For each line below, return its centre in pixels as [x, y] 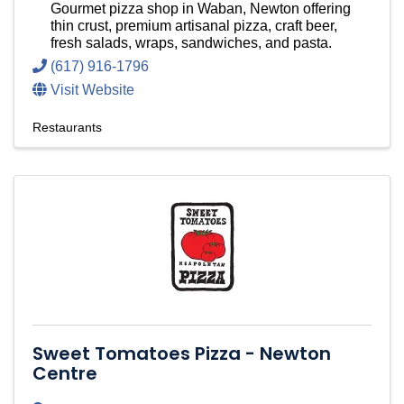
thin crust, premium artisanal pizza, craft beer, [194, 26]
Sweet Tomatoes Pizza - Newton [182, 354]
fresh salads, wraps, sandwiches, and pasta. [191, 43]
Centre [65, 374]
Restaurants [67, 128]
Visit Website [92, 90]
